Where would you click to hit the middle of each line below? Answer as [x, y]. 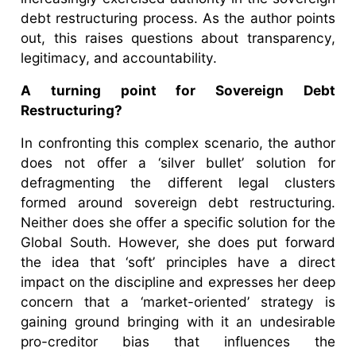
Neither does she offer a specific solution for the [178, 222]
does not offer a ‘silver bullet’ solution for [178, 162]
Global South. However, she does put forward [178, 242]
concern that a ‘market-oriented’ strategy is [178, 301]
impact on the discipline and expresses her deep [178, 281]
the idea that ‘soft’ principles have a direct [178, 261]
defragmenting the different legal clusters [178, 182]
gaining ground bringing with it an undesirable [178, 321]
